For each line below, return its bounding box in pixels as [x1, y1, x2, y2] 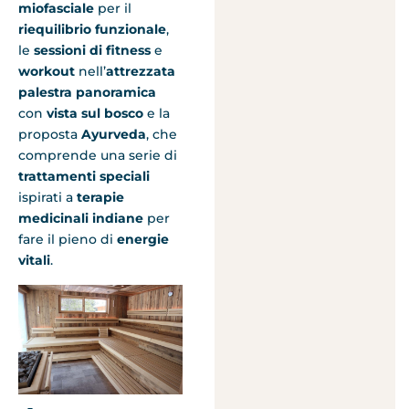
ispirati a [18, 189, 77, 206]
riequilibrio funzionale [18, 21, 166, 38]
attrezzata [106, 63, 175, 80]
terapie [77, 189, 124, 206]
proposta [18, 126, 81, 143]
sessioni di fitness [30, 42, 151, 59]
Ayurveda [81, 126, 146, 143]
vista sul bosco [47, 105, 143, 122]
